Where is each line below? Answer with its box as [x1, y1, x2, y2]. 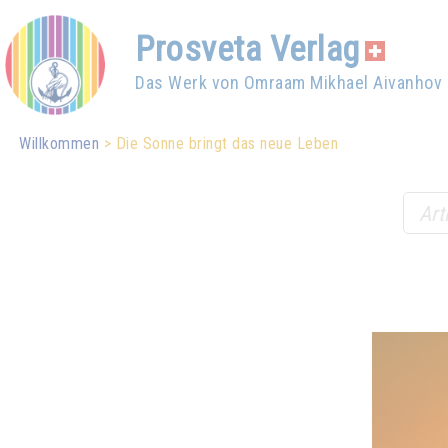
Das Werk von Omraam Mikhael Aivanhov [135, 72, 442, 93]
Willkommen [19, 134, 100, 153]
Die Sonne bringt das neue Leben [115, 134, 339, 153]
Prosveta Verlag [135, 28, 360, 70]
